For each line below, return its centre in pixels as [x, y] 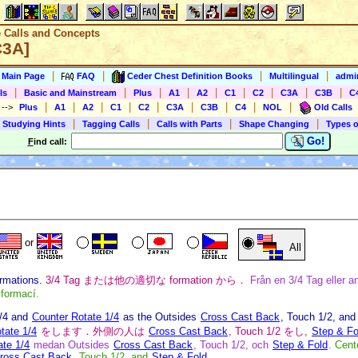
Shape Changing [274, 124]
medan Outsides [72, 344]
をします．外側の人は [93, 331]
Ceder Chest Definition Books [190, 76]
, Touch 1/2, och [233, 344]
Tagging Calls [111, 124]
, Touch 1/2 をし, [270, 331]
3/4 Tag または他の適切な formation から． [146, 280]
